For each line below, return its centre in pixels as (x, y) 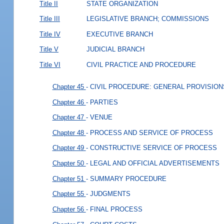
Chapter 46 (69, 102)
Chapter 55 (69, 193)
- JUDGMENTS (108, 193)
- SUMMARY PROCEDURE (126, 178)
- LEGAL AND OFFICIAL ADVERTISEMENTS (152, 163)
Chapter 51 (69, 178)
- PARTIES (102, 102)
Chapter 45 (69, 86)
